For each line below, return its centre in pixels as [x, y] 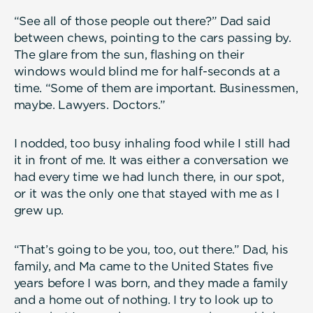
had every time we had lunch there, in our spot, [149, 177]
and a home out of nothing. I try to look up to [144, 299]
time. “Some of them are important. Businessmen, [156, 88]
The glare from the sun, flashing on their [129, 55]
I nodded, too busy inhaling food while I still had [152, 144]
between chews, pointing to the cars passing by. [152, 38]
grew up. [39, 211]
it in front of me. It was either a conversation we [151, 160]
